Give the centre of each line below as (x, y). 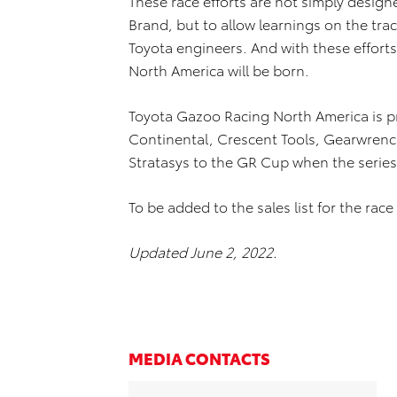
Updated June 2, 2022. (205, 251)
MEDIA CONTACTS (199, 357)
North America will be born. (219, 69)
